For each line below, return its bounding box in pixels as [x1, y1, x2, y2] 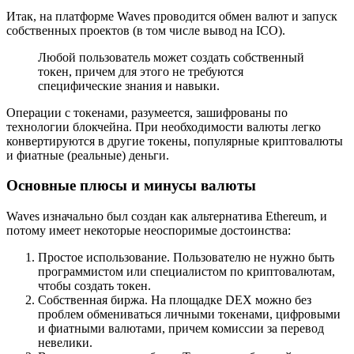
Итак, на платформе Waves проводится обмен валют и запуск [6, 9, 337, 23]
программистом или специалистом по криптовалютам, [38, 265, 335, 279]
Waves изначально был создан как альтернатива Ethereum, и [6, 209, 327, 224]
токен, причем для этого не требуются [38, 64, 243, 78]
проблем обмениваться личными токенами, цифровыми [38, 307, 341, 322]
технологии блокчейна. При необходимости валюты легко [6, 119, 321, 134]
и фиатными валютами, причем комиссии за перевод [38, 322, 324, 336]
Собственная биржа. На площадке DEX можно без [38, 293, 311, 307]
